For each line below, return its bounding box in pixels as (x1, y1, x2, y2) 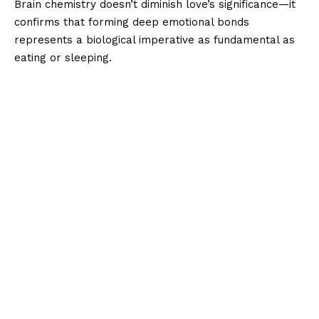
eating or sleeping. (14, 51, 112, 64)
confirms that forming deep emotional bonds (14, 15, 249, 28)
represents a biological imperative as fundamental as (14, 33, 295, 46)
